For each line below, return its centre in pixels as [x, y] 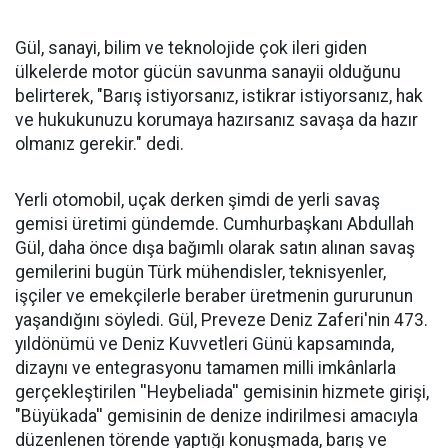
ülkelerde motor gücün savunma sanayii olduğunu [208, 72]
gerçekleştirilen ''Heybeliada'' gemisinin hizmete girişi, [222, 392]
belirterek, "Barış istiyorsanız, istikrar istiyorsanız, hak [219, 96]
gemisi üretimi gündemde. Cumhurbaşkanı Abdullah [214, 224]
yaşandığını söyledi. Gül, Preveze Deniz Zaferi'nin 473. [221, 320]
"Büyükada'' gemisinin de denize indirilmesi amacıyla [216, 416]
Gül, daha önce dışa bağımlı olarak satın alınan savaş [215, 248]
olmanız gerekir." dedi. [99, 144]
